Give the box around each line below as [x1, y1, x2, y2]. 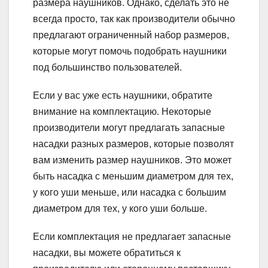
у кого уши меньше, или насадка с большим [33, 187, 226, 197]
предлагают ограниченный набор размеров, [33, 29, 229, 40]
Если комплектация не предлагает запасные [33, 231, 231, 242]
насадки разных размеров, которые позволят [33, 138, 234, 149]
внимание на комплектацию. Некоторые [33, 106, 211, 117]
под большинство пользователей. [33, 62, 182, 72]
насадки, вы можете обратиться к [33, 247, 181, 258]
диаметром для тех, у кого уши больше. [33, 203, 207, 214]
